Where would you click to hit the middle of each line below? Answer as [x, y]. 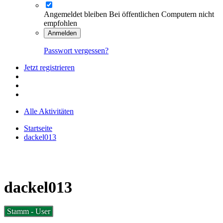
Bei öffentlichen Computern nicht [162, 14]
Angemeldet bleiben [75, 14]
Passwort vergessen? [76, 50]
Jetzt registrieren [49, 67]
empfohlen [60, 23]
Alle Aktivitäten [49, 111]
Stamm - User [29, 212]
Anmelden [62, 33]
